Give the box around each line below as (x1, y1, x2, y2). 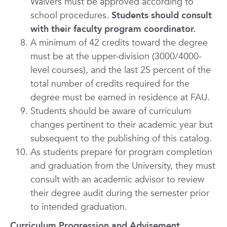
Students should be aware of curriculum (30, 105, 191, 118)
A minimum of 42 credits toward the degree (30, 36, 208, 49)
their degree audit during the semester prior (30, 187, 209, 200)
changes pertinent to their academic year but (30, 119, 213, 131)
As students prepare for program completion (30, 146, 212, 159)
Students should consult (111, 9, 212, 22)
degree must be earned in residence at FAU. (30, 91, 210, 104)
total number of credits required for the (30, 78, 190, 90)
